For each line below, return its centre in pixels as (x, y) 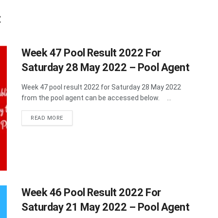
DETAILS (74, 118)
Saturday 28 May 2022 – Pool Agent (106, 67)
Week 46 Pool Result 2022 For (91, 193)
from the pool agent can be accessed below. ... (96, 98)
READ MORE (47, 118)
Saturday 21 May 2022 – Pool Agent (106, 207)
